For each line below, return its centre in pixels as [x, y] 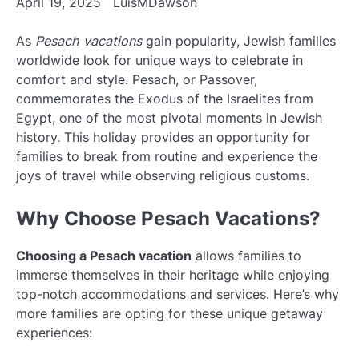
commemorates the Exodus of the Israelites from [165, 99]
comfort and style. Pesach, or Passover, [137, 79]
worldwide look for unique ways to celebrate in [159, 60]
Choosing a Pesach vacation [104, 256]
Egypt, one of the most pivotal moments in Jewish [169, 118]
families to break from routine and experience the [167, 156]
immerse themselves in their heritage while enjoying [173, 275]
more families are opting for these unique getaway [169, 314]
